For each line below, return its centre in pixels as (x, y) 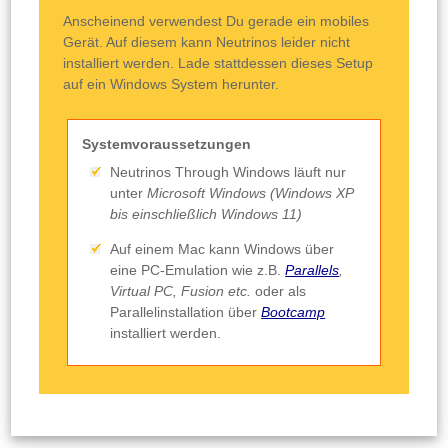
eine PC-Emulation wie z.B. (198, 269)
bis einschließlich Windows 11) (206, 213)
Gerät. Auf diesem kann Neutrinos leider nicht (207, 41)
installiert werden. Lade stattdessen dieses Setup (218, 62)
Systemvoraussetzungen (167, 143)
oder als (279, 290)
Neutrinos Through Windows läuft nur (228, 171)
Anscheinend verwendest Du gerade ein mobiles (216, 20)
